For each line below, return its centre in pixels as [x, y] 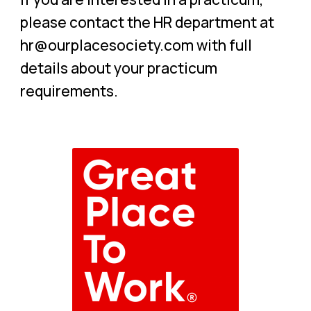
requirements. [69, 91]
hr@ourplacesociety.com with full [136, 45]
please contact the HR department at [147, 22]
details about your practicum [118, 68]
